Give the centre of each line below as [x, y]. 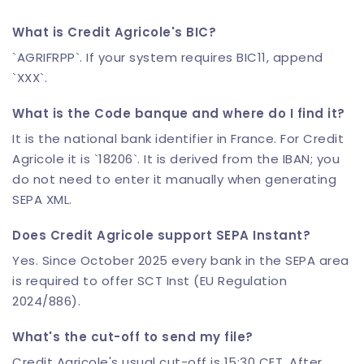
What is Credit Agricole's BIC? [114, 32]
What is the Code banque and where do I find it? [179, 114]
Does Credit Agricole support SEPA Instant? [161, 235]
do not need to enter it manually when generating [174, 180]
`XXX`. [30, 78]
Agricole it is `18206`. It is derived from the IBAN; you [176, 159]
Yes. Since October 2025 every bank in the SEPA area [181, 260]
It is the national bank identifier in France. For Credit [178, 139]
